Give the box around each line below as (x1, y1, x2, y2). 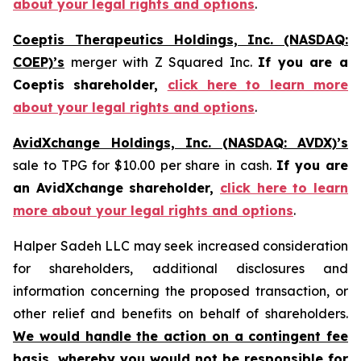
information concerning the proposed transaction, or (13, 283, 348, 299)
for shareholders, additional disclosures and (13, 260, 348, 276)
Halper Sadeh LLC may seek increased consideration (13, 238, 348, 254)
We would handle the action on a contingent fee (13, 328, 348, 344)
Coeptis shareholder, (13, 77, 168, 93)
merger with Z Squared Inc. (64, 54, 259, 70)
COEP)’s (13, 54, 64, 70)
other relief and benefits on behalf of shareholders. (13, 305, 348, 322)
